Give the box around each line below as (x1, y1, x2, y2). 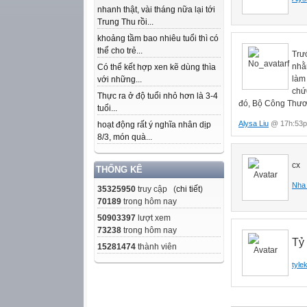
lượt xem (136, 213, 171, 223)
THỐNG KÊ (96, 164, 143, 175)
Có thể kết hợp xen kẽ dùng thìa (97, 62, 216, 72)
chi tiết (176, 184, 200, 194)
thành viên (136, 242, 177, 251)
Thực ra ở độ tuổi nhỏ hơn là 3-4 (97, 91, 218, 101)
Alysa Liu (238, 119, 269, 127)
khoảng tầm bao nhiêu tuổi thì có (97, 34, 219, 43)
